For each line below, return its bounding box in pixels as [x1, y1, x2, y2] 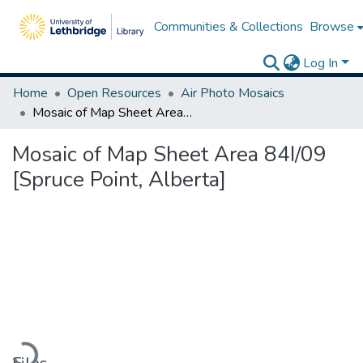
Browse [309, 18, 354, 36]
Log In [303, 54, 339, 72]
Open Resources [67, 84, 161, 102]
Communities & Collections [153, 18, 303, 36]
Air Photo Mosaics [181, 84, 284, 102]
